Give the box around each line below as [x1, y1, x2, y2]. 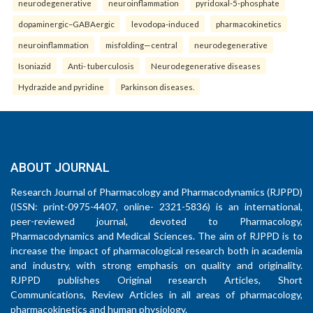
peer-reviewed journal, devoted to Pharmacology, [10, 215, 303, 227]
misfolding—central [105, 40, 177, 50]
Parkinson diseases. [121, 82, 194, 92]
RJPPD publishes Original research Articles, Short [10, 274, 303, 286]
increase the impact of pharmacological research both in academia [10, 245, 303, 256]
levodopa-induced [131, 19, 199, 29]
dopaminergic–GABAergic [18, 19, 115, 29]
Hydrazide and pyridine [18, 82, 104, 92]
